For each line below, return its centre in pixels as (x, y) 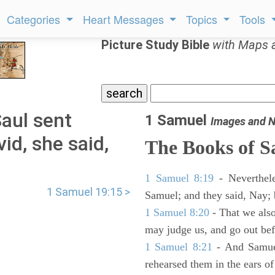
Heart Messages (125, 19)
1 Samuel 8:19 (180, 178)
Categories (35, 19)
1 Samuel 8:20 (177, 212)
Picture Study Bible (157, 45)
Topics (203, 19)
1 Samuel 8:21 (179, 247)
